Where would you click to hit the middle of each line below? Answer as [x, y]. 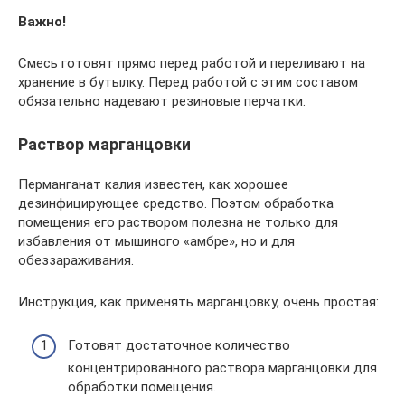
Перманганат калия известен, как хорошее [153, 184]
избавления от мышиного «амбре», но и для [156, 241]
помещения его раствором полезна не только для [178, 222]
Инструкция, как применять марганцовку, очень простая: [198, 301]
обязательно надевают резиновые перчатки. [162, 101]
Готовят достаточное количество [179, 346]
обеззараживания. [76, 260]
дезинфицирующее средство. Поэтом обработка [176, 203]
